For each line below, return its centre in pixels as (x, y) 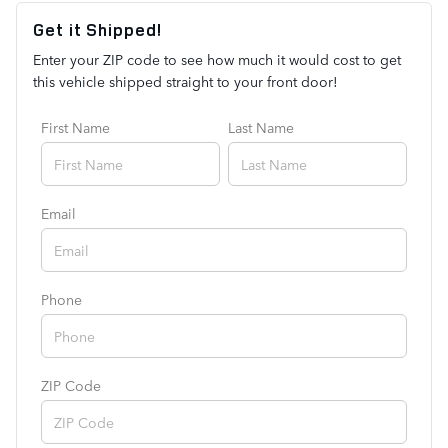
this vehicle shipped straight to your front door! (186, 81)
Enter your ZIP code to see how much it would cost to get (217, 59)
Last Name (261, 127)
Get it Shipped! (98, 30)
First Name (76, 127)
